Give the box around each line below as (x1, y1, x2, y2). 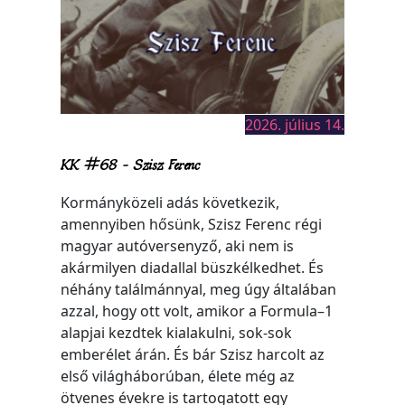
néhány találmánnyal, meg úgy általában (61, 279, 337, 300)
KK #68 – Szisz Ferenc (61, 149, 201, 179)
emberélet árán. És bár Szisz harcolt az (61, 344, 325, 365)
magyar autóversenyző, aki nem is (61, 236, 295, 257)
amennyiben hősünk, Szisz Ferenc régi (61, 214, 323, 235)
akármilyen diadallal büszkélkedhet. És (61, 258, 325, 278)
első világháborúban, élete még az (61, 366, 296, 387)
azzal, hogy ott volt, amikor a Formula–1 (61, 301, 334, 322)
